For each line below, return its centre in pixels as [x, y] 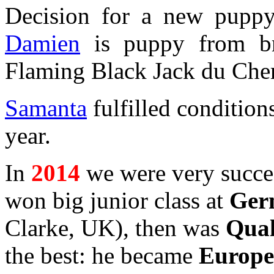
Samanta [46, 108]
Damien [43, 43]
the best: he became [102, 255]
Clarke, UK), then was [115, 228]
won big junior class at [117, 200]
